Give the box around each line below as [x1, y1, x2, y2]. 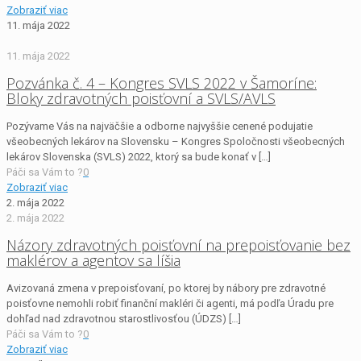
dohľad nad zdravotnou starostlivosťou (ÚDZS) [6, 312, 226, 325]
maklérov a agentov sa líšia [6, 250, 180, 270]
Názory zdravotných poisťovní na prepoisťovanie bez [6, 234, 351, 255]
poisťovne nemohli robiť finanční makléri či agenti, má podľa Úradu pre [6, 297, 334, 309]
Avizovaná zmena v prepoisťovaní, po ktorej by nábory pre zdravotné [6, 281, 326, 294]
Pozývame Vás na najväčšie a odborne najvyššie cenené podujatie [6, 119, 313, 132]
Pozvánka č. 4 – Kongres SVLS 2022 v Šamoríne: [6, 73, 317, 93]
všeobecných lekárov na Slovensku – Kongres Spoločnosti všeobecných [6, 135, 345, 147]
